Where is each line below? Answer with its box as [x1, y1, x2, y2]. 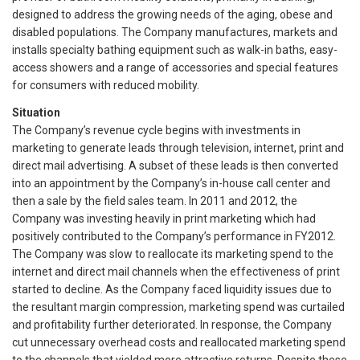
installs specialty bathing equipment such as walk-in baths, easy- [12, 43, 337, 56]
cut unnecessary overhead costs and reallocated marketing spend [12, 335, 346, 349]
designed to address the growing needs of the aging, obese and [12, 7, 333, 21]
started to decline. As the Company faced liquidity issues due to [12, 282, 332, 296]
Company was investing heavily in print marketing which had [12, 211, 316, 225]
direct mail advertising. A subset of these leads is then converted [12, 158, 338, 172]
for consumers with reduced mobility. [12, 78, 199, 92]
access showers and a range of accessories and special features [12, 60, 338, 74]
